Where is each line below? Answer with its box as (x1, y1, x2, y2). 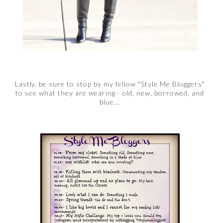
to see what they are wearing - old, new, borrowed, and (15, 89, 204, 98)
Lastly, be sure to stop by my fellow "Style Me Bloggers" (14, 80, 205, 89)
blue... (100, 98, 120, 107)
